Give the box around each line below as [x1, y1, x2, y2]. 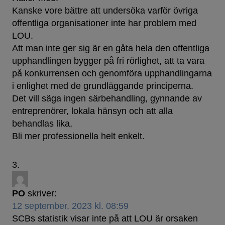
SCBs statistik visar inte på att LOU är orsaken [12, 213, 198, 224]
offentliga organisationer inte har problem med [12, 18, 196, 29]
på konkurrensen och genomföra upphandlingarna [12, 68, 212, 79]
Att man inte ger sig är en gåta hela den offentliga [12, 43, 209, 54]
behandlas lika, [12, 119, 72, 129]
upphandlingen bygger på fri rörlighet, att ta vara [12, 56, 204, 66]
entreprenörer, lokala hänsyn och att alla [12, 106, 173, 117]
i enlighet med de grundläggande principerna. [12, 81, 193, 91]
